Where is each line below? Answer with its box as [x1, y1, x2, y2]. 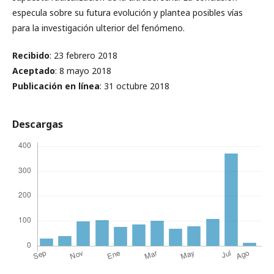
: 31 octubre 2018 [100, 80, 169, 92]
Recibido [12, 50, 50, 62]
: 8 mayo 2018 [55, 65, 111, 77]
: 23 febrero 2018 [50, 50, 117, 62]
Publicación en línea [12, 80, 100, 92]
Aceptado [12, 65, 55, 77]
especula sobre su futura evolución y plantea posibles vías [12, 7, 243, 19]
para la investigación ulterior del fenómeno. [12, 22, 185, 34]
